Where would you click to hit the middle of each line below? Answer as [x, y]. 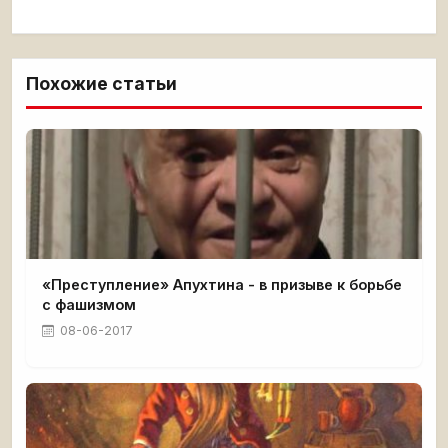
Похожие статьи [101, 84]
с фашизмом [89, 305]
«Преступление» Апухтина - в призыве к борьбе [222, 285]
